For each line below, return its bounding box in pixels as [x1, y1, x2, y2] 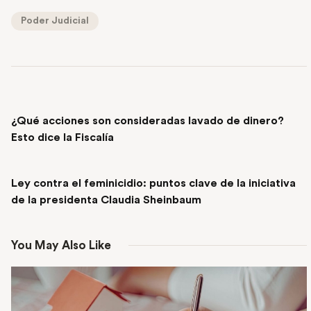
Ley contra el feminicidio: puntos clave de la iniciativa [11, 177, 296, 189]
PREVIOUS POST [26, 99, 96, 108]
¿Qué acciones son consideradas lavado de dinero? [11, 115, 284, 126]
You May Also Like [11, 239, 111, 251]
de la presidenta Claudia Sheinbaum [11, 194, 201, 205]
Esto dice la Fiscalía [11, 132, 117, 143]
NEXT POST [11, 161, 61, 170]
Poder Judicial [21, 16, 89, 26]
